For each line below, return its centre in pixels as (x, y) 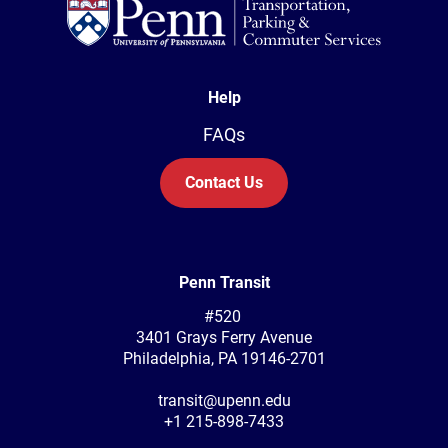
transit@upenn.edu (224, 400)
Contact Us (224, 182)
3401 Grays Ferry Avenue (224, 337)
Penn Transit (224, 282)
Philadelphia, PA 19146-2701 (224, 358)
